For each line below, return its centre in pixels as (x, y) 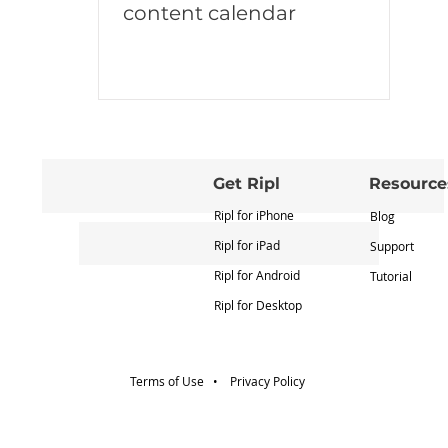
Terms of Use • (179, 381)
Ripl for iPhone (254, 215)
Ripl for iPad (247, 245)
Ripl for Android (257, 275)
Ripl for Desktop (258, 305)
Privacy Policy (267, 381)
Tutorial (391, 276)
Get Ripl (246, 183)
